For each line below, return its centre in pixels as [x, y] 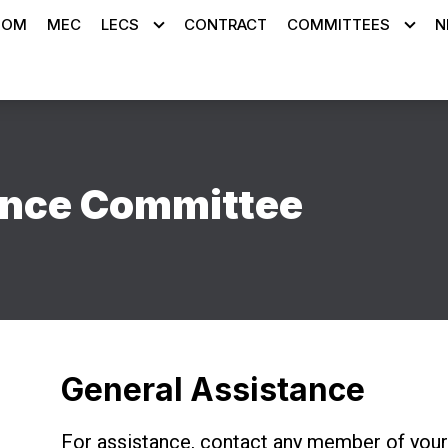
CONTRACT [225, 24]
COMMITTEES [338, 24]
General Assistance [212, 389]
